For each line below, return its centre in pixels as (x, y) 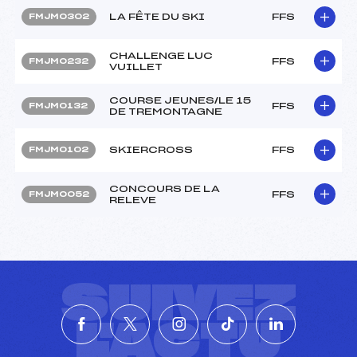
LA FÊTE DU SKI (157, 16)
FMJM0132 (58, 106)
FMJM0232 (59, 61)
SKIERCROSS (151, 149)
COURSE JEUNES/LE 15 (180, 100)
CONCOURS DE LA (165, 188)
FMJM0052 (59, 194)
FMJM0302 (59, 16)
